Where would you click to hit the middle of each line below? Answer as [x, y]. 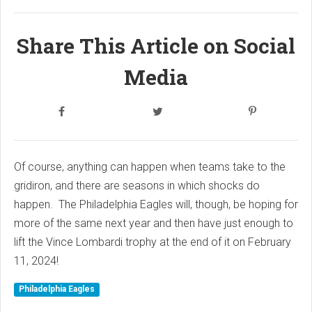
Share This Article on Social [156, 46]
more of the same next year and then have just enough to [154, 223]
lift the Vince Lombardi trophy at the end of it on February [153, 242]
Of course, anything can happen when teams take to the [150, 167]
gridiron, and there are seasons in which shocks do [137, 186]
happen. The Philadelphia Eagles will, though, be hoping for [156, 204]
